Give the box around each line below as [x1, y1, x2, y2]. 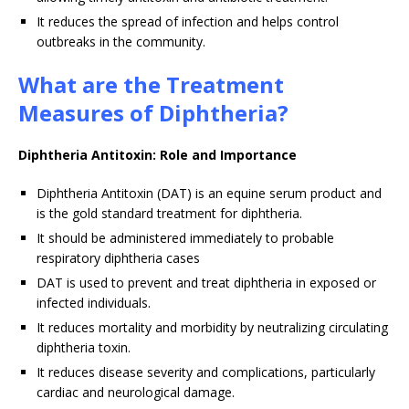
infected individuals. [37, 294, 151, 312]
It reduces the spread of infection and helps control [37, 13, 339, 31]
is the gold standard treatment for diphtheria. [37, 204, 302, 223]
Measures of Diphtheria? [18, 98, 288, 129]
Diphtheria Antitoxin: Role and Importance [18, 146, 297, 164]
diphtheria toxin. [37, 339, 131, 357]
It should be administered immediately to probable [37, 229, 334, 247]
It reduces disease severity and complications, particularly [37, 363, 375, 382]
